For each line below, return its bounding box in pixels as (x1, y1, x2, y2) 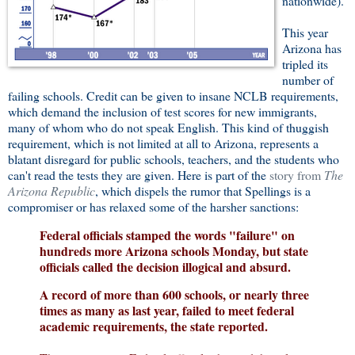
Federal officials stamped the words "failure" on (40, 225, 295, 244)
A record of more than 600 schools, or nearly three (40, 285, 309, 304)
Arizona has (282, 39, 342, 56)
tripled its (282, 55, 328, 72)
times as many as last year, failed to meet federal (40, 301, 294, 320)
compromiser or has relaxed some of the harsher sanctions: (8, 197, 299, 215)
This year (282, 23, 328, 40)
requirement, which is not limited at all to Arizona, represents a (8, 134, 319, 151)
